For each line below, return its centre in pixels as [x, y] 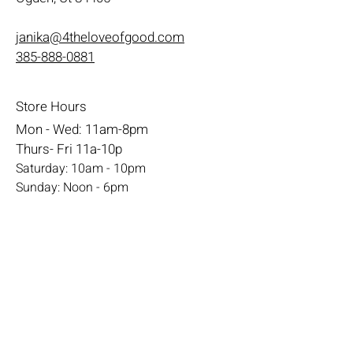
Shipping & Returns [71, 279]
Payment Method [66, 299]
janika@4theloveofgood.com [100, 38]
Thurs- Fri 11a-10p [69, 150]
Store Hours [51, 107]
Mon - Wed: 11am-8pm [82, 130]
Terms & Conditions [74, 259]
